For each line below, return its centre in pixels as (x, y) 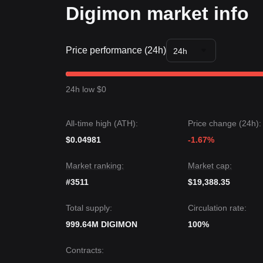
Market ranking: (95, 166)
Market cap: (210, 166)
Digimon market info (157, 14)
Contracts (84, 250)
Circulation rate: (217, 208)
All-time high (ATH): (102, 123)
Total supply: (89, 208)
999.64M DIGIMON (102, 224)
